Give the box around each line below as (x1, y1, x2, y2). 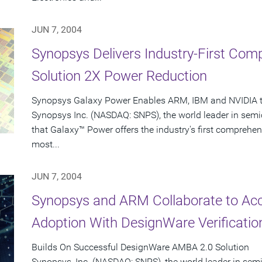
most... (32, 139, 60, 150)
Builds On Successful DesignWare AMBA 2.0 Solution (32, 242, 249, 253)
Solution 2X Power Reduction (32, 68, 207, 85)
